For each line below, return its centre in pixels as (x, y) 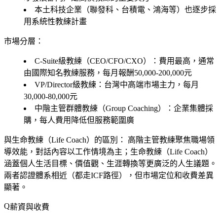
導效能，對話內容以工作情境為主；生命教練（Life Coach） (108, 151)
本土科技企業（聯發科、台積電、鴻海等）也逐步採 (125, 9)
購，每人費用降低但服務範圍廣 (79, 120)
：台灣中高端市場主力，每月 (147, 84)
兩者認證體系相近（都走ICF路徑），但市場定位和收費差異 (109, 175)
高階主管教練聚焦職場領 (170, 140)
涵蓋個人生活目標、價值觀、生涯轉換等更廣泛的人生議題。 (110, 163)
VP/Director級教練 (65, 84)
